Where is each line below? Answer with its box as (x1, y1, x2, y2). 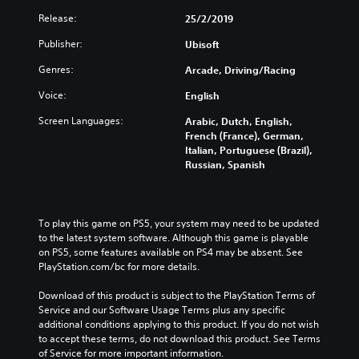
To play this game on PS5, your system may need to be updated (38, 216, 319, 230)
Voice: (38, 87, 67, 102)
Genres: (38, 62, 74, 76)
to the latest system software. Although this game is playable (38, 230, 309, 244)
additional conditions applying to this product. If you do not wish (38, 317, 319, 331)
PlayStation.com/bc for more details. (38, 259, 200, 273)
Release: (38, 10, 77, 25)
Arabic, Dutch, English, (185, 114, 292, 127)
